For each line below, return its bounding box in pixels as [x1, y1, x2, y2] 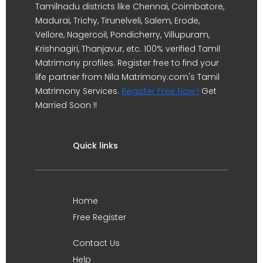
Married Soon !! [35, 99, 97, 111]
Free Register [73, 211, 126, 223]
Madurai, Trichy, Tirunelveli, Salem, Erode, [35, 15, 200, 26]
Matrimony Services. [35, 85, 122, 97]
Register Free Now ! [122, 85, 199, 97]
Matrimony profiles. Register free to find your [35, 57, 219, 69]
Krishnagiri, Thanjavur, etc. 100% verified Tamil [35, 43, 220, 55]
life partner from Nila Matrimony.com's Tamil [35, 71, 220, 83]
